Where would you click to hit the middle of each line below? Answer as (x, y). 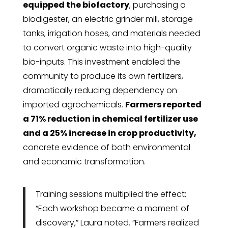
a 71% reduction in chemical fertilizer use (110, 119)
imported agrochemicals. (74, 105)
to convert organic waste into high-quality (107, 48)
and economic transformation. (84, 162)
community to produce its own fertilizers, (103, 76)
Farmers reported (163, 105)
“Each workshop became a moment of (112, 208)
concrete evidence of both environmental (106, 147)
